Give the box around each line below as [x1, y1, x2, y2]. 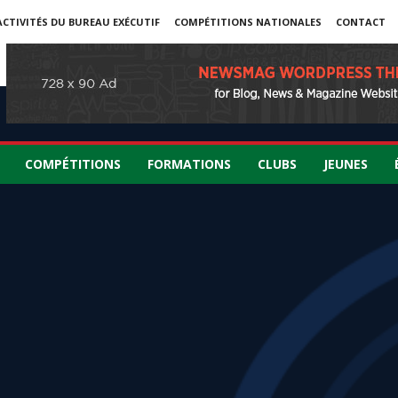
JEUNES [322, 155, 368, 172]
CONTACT [335, 15, 386, 28]
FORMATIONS [147, 155, 231, 172]
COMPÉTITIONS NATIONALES [173, 15, 322, 28]
